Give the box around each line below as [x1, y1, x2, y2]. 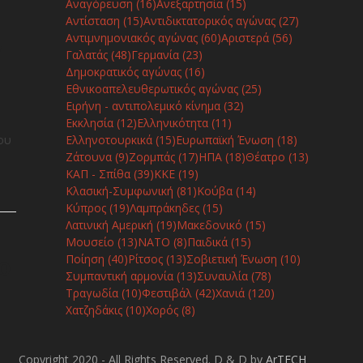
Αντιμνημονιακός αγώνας [65, 29, 198, 45]
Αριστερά [220, 29, 269, 45]
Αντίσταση [65, 12, 120, 28]
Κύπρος [65, 199, 106, 216]
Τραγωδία [65, 284, 118, 301]
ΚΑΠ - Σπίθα [65, 165, 130, 181]
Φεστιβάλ [141, 284, 192, 301]
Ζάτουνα [65, 148, 112, 164]
